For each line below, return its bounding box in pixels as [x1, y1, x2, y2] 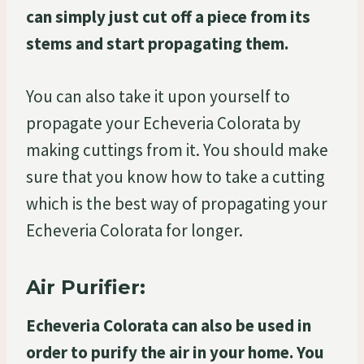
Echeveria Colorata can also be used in [26, 314, 311, 336]
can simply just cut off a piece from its [26, 5, 310, 28]
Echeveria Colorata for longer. [26, 219, 243, 241]
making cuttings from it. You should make [26, 138, 328, 161]
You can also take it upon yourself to [26, 84, 290, 107]
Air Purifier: [26, 275, 145, 299]
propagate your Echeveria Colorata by [26, 111, 301, 134]
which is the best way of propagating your [26, 192, 327, 214]
